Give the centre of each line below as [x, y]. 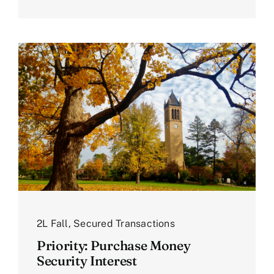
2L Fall [52, 224]
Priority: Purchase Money [113, 246]
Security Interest [87, 261]
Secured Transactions [124, 224]
